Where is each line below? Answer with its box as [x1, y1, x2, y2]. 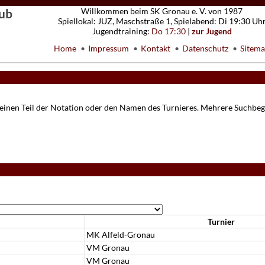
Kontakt [141, 43, 170, 53]
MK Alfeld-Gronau [86, 230, 155, 240]
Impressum [88, 43, 129, 53]
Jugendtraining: [92, 26, 151, 36]
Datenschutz [182, 43, 228, 53]
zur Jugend [191, 26, 232, 36]
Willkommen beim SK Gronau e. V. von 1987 [81, 6, 243, 16]
